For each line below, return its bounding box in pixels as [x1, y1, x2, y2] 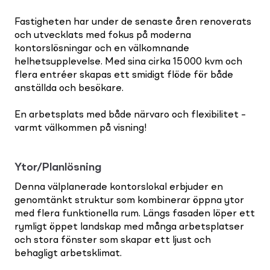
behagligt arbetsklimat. [14, 248, 122, 259]
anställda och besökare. [14, 83, 124, 93]
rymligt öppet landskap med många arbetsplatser [14, 222, 244, 232]
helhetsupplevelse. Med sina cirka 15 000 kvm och [14, 57, 242, 67]
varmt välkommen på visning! [14, 123, 146, 133]
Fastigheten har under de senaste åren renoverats [14, 17, 251, 27]
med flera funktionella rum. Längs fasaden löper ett [14, 209, 255, 219]
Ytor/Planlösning [14, 162, 101, 173]
